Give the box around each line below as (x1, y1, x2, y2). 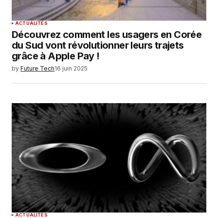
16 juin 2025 (54, 64, 88, 72)
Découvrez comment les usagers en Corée (12, 28, 202, 40)
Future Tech (20, 64, 54, 72)
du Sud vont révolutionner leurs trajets (12, 39, 184, 51)
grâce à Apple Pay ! (12, 50, 100, 62)
